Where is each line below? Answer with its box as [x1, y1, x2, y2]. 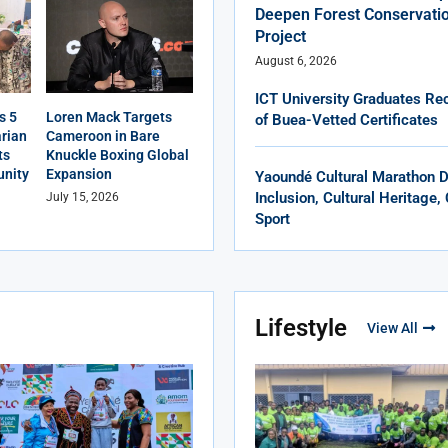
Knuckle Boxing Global [45, 147, 189, 164]
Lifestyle [255, 314, 347, 343]
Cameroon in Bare [45, 128, 160, 145]
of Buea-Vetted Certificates [255, 111, 438, 130]
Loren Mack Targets [45, 109, 172, 126]
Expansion [45, 166, 112, 183]
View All [367, 320, 418, 337]
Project [255, 27, 306, 47]
